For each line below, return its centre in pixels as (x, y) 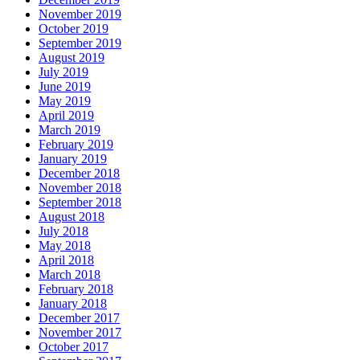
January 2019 (73, 159)
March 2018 (70, 274)
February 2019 (76, 144)
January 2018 (73, 303)
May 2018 (65, 245)
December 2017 (79, 318)
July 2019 (63, 72)
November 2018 (80, 188)
